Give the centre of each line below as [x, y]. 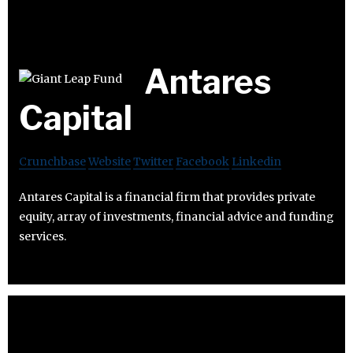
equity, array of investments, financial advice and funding [176, 217]
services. [43, 237]
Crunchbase [52, 162]
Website [110, 162]
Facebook [203, 162]
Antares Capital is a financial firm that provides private [167, 197]
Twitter [153, 162]
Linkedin [256, 162]
